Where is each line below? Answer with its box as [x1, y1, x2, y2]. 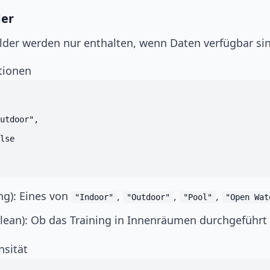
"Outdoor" [127, 192, 170, 202]
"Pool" [183, 192, 212, 202]
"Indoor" [75, 192, 113, 202]
